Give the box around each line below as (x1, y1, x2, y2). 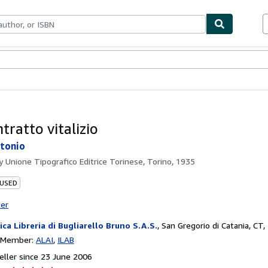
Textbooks (17, 55, 58, 65)
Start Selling (84, 55, 132, 65)
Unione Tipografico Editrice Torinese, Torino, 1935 (5, 156, 195, 166)
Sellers (58, 55, 84, 65)
